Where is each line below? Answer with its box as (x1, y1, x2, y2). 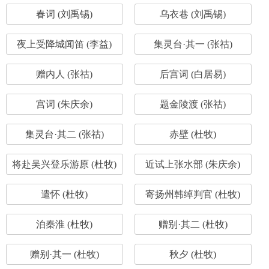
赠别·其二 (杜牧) (158, 219, 228, 229)
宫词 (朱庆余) (36, 99, 93, 109)
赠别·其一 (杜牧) (29, 249, 99, 259)
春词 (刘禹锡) (36, 9, 93, 19)
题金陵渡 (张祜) (160, 99, 226, 109)
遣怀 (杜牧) (41, 189, 88, 199)
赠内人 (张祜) (36, 69, 93, 79)
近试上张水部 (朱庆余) (145, 159, 241, 169)
